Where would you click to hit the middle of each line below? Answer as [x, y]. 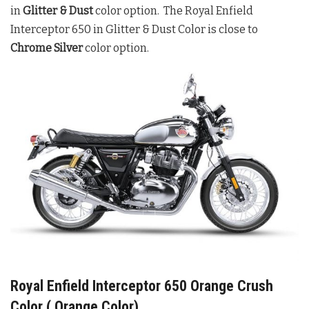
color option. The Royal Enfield [173, 11]
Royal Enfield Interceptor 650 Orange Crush [142, 286]
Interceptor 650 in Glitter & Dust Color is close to [134, 30]
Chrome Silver [47, 48]
